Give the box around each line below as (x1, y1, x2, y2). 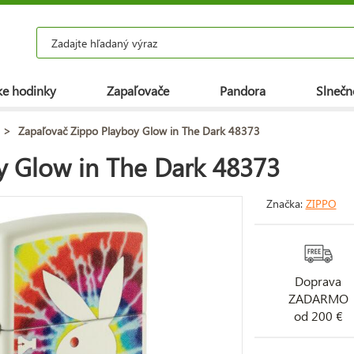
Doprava (295, 272, 342, 289)
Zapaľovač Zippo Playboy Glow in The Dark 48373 (18, 122, 260, 138)
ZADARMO (288, 289, 348, 307)
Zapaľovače (107, 82, 169, 99)
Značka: (265, 195, 306, 211)
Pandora (220, 82, 265, 99)
